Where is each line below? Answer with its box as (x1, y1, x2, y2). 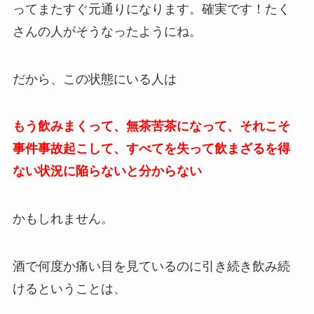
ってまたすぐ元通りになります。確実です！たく (12, 1, 290, 16)
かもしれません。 (12, 212, 114, 226)
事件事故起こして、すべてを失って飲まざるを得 (12, 142, 290, 156)
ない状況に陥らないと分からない (12, 164, 202, 179)
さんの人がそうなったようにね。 (12, 24, 202, 39)
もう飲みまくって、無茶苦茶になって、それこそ (12, 119, 290, 134)
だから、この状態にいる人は (12, 71, 177, 86)
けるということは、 (12, 282, 126, 296)
